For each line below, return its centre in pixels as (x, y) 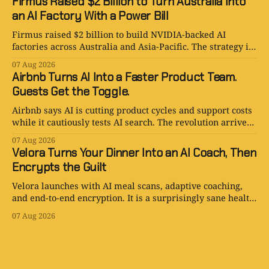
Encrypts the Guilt (59, 168)
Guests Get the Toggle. (71, 92)
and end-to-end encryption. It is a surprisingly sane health (133, 198)
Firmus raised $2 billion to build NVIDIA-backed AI (119, 35)
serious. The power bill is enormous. (89, 59)
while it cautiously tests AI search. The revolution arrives (131, 122)
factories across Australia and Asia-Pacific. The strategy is (132, 47)
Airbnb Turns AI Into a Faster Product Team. (124, 77)
